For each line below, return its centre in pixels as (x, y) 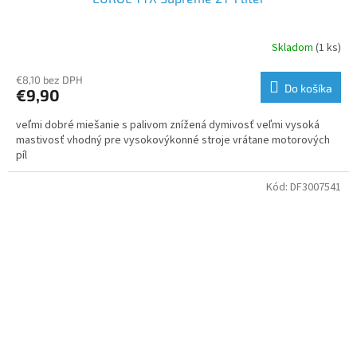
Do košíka (308, 88)
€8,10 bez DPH (49, 79)
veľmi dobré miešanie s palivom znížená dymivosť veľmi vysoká (168, 125)
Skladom (294, 48)
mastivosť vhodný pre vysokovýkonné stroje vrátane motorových (173, 140)
